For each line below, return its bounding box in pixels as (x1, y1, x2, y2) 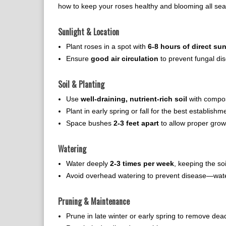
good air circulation (91, 54, 158, 63)
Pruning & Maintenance (58, 195, 130, 207)
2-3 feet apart (114, 119, 159, 127)
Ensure (66, 54, 91, 63)
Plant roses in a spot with (66, 42, 148, 50)
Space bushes (66, 119, 114, 127)
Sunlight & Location (58, 26, 119, 38)
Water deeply (66, 159, 110, 167)
